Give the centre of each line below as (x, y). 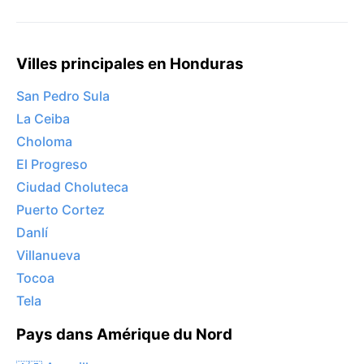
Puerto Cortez (61, 210)
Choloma (44, 142)
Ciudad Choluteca (72, 187)
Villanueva (48, 256)
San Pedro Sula (63, 96)
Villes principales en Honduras (130, 63)
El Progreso (52, 165)
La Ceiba (43, 119)
